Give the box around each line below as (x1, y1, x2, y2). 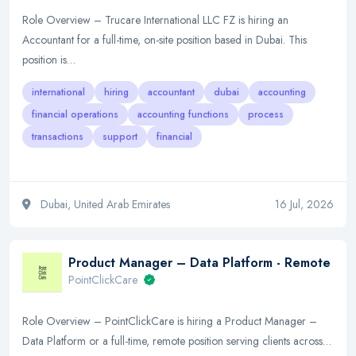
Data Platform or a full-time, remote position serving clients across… (22, 333, 331, 349)
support (103, 130, 137, 144)
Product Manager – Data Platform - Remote (68, 253, 331, 272)
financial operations (32, 107, 118, 122)
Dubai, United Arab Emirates (37, 196, 170, 212)
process (248, 107, 284, 122)
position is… (22, 52, 75, 68)
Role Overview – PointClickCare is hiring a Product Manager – (22, 313, 317, 329)
